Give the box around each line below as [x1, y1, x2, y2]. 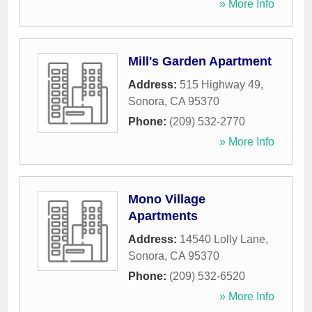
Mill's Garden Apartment [128, 54, 272, 69]
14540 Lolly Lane [180, 233, 265, 246]
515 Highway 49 [180, 79, 260, 91]
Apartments [128, 209, 198, 224]
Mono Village [128, 192, 205, 207]
